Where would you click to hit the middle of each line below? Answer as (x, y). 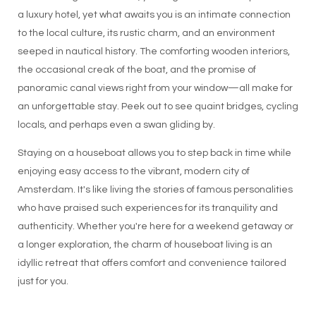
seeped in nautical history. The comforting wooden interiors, (153, 52)
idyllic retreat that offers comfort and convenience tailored (152, 263)
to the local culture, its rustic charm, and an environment (146, 34)
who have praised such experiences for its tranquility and (147, 208)
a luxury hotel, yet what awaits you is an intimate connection (154, 15)
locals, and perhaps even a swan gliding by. (116, 125)
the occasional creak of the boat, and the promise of (136, 70)
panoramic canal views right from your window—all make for (155, 89)
